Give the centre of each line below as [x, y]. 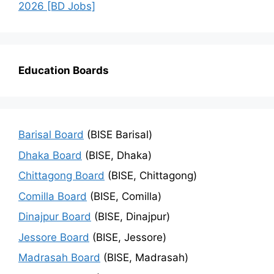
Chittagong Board [61, 176]
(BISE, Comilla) [124, 196]
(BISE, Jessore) [128, 237]
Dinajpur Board [55, 217]
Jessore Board [54, 237]
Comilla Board [53, 196]
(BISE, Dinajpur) [131, 217]
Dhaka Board [50, 155]
